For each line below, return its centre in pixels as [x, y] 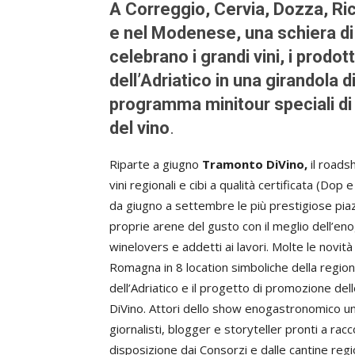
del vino [139, 128]
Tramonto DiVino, [255, 164]
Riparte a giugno [156, 164]
